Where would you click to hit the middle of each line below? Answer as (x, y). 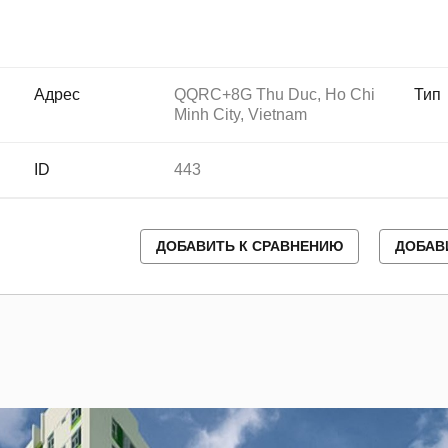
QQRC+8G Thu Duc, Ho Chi (275, 94)
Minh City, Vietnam (241, 114)
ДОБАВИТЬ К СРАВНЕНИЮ (249, 246)
